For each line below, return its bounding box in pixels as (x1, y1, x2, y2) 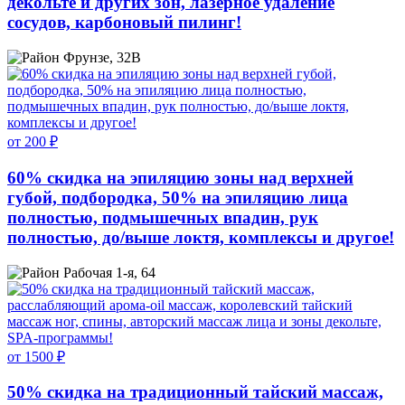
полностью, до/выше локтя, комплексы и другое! (7, 227, 394, 247)
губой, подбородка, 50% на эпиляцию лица (7, 187, 348, 207)
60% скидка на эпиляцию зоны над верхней (7, 167, 353, 187)
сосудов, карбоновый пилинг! (7, 13, 241, 33)
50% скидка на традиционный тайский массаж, (7, 382, 383, 402)
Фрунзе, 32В (63, 50, 141, 66)
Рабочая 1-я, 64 (63, 264, 155, 280)
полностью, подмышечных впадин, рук (7, 207, 318, 227)
